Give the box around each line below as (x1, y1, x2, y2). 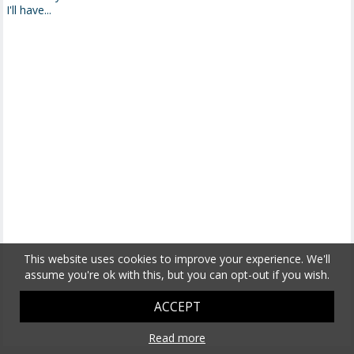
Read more (149, 330, 205, 345)
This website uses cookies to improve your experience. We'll (24, 251, 330, 266)
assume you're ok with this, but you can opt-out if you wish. (24, 267, 330, 282)
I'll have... (6, 2, 52, 18)
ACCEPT (153, 299, 201, 315)
